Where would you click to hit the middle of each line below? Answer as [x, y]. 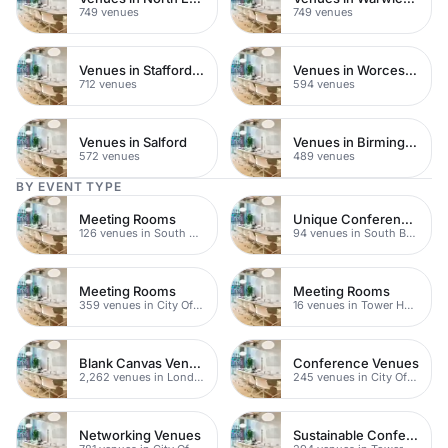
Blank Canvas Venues [195, 362]
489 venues [324, 155]
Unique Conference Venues [407, 218]
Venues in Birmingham [411, 141]
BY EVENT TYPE [69, 186]
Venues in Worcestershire [411, 69]
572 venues [109, 155]
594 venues [324, 83]
